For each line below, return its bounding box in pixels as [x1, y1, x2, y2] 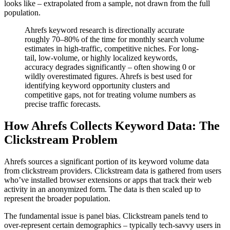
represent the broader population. [4, 194, 110, 203]
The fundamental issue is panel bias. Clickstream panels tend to [4, 211, 208, 220]
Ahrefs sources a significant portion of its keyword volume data [4, 157, 209, 166]
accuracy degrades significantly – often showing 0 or [25, 62, 195, 71]
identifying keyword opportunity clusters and [25, 81, 170, 90]
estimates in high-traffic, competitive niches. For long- [25, 44, 199, 53]
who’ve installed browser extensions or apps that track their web [4, 175, 212, 184]
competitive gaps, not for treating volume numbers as [25, 90, 196, 99]
